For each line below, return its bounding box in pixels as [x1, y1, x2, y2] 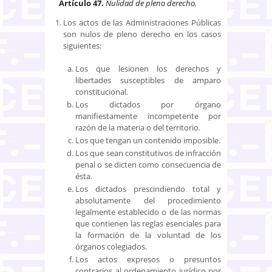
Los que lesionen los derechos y [75, 63, 221, 74]
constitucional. [75, 86, 128, 97]
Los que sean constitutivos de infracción [75, 147, 221, 158]
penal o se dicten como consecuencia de [75, 158, 221, 170]
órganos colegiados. [75, 240, 147, 252]
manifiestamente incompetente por [75, 110, 221, 121]
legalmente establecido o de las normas [75, 206, 221, 217]
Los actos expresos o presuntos [75, 253, 221, 265]
